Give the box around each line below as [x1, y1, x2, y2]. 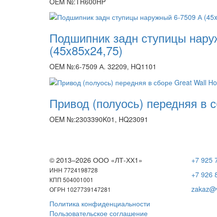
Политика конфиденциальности [49, 198, 150, 208]
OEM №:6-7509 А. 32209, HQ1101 [49, 62, 156, 72]
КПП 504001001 [49, 175, 93, 184]
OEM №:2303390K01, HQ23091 [49, 114, 148, 124]
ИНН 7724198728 [49, 165, 98, 174]
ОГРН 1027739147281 [49, 185, 111, 193]
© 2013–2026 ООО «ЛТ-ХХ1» [49, 155, 142, 165]
